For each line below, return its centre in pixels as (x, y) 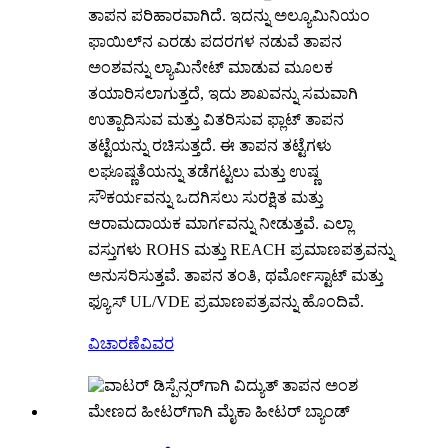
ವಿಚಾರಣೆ (114, 343)
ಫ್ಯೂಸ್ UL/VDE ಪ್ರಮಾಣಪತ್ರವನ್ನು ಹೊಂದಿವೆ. (226, 301)
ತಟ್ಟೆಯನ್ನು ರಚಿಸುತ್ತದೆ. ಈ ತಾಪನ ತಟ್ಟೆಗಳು (210, 145)
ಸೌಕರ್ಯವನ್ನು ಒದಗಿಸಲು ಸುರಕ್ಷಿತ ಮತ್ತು (205, 197)
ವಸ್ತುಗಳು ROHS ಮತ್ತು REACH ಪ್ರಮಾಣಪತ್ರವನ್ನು (241, 249)
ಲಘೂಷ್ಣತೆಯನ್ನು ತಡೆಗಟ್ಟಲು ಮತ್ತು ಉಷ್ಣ (203, 171)
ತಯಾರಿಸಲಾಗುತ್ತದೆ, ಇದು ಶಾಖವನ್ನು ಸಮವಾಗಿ (223, 93)
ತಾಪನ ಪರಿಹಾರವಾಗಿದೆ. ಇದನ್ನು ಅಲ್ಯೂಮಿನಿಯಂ (229, 15)
